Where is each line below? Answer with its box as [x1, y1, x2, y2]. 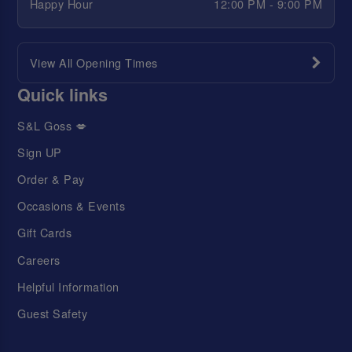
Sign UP [17, 143, 62, 160]
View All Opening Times [29, 54, 158, 71]
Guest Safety [17, 304, 88, 321]
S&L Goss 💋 [17, 116, 87, 134]
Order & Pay [17, 170, 85, 188]
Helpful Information [17, 277, 119, 295]
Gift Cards [17, 224, 72, 241]
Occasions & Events [17, 197, 126, 214]
